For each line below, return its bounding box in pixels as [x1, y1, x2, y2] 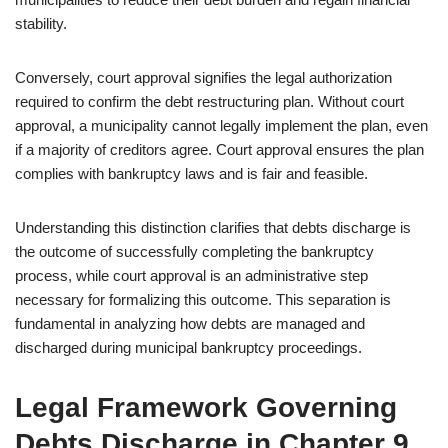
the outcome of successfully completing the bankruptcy [15, 243, 374, 260]
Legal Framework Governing [15, 392, 397, 423]
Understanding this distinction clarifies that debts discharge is [15, 219, 411, 236]
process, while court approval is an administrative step [15, 267, 368, 284]
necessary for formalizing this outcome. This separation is [15, 291, 391, 308]
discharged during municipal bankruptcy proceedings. [15, 339, 362, 356]
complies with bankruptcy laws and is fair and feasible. [15, 165, 368, 182]
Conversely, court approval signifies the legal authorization [15, 69, 392, 86]
